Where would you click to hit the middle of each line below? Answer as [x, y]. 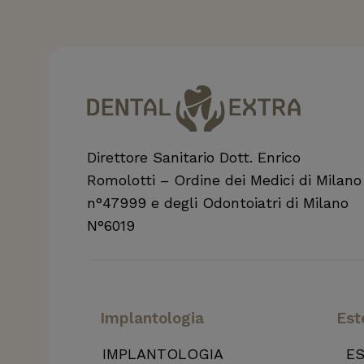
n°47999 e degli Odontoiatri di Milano [218, 202]
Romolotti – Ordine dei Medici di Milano [224, 180]
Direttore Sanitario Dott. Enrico [194, 157]
